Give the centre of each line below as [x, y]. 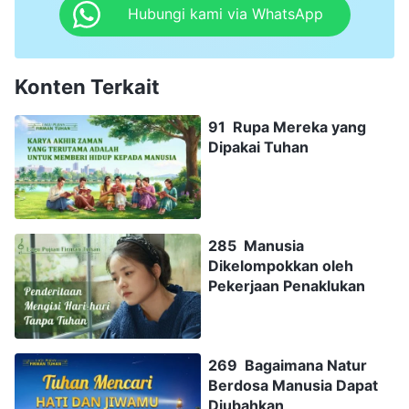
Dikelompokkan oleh [281, 266]
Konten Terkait [87, 86]
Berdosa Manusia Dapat [293, 386]
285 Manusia [256, 246]
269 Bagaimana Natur [288, 366]
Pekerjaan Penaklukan [287, 286]
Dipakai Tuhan [258, 147]
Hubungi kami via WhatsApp [225, 14]
